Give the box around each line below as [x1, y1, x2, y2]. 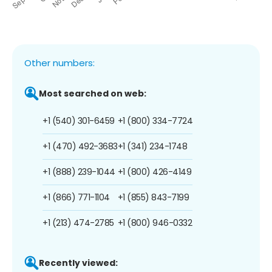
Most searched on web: [39, 87, 146, 100]
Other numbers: [24, 56, 95, 69]
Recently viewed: [39, 256, 118, 269]
